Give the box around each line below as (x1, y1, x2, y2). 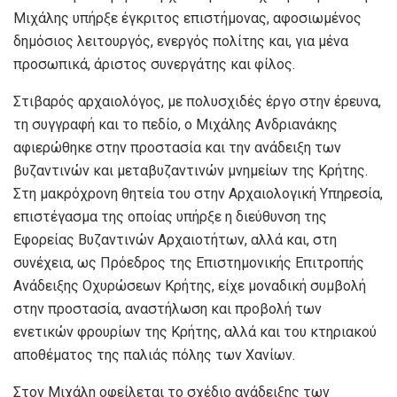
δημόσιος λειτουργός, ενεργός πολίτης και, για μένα (13, 32, 348, 50)
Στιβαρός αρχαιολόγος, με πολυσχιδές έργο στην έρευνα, (13, 92, 381, 110)
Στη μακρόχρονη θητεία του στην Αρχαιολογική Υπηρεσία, (13, 184, 383, 202)
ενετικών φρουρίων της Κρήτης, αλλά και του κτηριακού (13, 323, 377, 340)
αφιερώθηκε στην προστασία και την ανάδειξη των (13, 138, 341, 156)
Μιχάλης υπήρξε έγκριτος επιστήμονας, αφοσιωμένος (13, 9, 362, 27)
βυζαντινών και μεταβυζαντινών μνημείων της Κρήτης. (13, 161, 368, 179)
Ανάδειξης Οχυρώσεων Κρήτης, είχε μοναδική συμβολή (13, 276, 366, 294)
